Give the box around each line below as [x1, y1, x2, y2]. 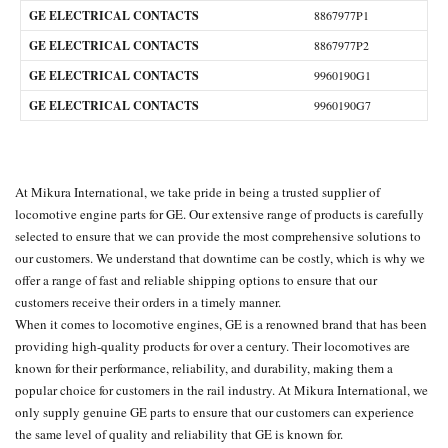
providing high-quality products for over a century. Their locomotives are [15, 337, 410, 355]
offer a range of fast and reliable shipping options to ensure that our [15, 271, 377, 289]
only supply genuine [15, 403, 130, 421]
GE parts [130, 403, 176, 421]
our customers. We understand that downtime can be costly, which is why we [15, 249, 425, 267]
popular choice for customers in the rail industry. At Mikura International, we [15, 381, 428, 399]
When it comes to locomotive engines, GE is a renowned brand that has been [15, 315, 427, 333]
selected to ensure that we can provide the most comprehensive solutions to [15, 227, 421, 245]
